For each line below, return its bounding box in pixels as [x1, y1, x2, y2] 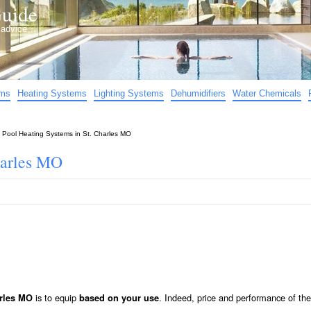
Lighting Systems [94, 88, 164, 99]
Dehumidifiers [171, 88, 226, 99]
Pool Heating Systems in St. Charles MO [2, 130, 131, 137]
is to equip [33, 290, 79, 304]
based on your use [79, 291, 159, 304]
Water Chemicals [233, 88, 301, 99]
